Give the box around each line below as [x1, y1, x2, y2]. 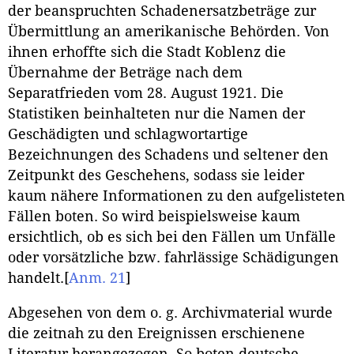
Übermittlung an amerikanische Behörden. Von [8, 24, 330, 40]
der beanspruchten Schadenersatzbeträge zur [8, 3, 316, 20]
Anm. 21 [69, 270, 126, 287]
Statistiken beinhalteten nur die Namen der [8, 106, 305, 122]
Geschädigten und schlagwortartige [8, 126, 248, 143]
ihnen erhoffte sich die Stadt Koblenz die [8, 44, 286, 61]
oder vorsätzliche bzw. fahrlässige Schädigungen [8, 250, 339, 266]
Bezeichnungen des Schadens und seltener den [8, 147, 329, 164]
